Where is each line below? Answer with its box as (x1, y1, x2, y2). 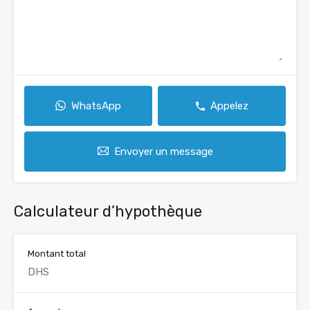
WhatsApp (71, 100, 121, 113)
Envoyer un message (113, 145, 213, 158)
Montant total (28, 248, 86, 259)
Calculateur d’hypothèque (14, 202, 202, 221)
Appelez (210, 100, 248, 113)
